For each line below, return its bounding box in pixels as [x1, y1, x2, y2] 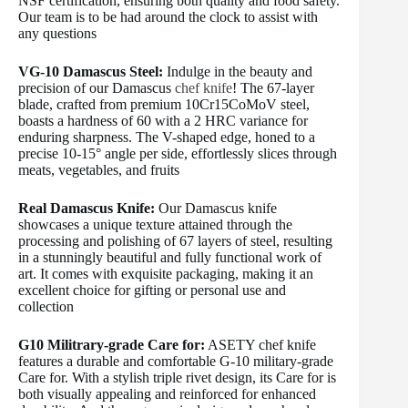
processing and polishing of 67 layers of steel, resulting [18, 232, 332, 249]
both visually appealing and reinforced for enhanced [18, 385, 316, 402]
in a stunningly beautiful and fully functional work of [18, 249, 321, 265]
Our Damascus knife [155, 199, 277, 216]
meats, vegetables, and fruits [18, 161, 179, 178]
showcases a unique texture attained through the [18, 216, 292, 232]
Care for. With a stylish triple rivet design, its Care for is [18, 369, 336, 385]
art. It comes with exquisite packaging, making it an [18, 265, 313, 281]
